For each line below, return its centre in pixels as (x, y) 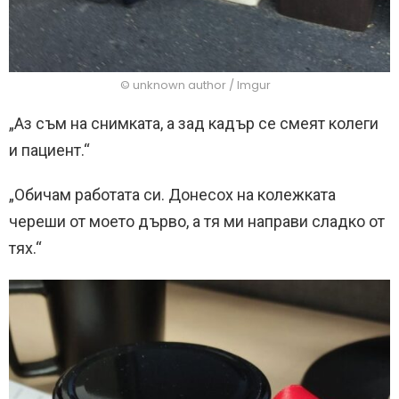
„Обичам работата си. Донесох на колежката (172, 194)
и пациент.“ (49, 150)
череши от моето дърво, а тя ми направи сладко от (197, 221)
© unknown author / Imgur (195, 85)
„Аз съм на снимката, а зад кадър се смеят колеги (194, 123)
